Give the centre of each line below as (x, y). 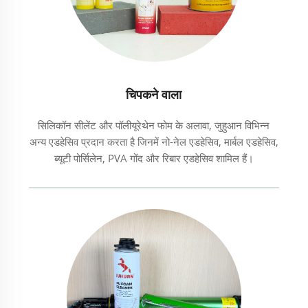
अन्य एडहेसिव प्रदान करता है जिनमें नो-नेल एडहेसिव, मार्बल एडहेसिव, (154, 142)
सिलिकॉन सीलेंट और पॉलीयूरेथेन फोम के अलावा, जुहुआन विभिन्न (154, 125)
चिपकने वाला (154, 95)
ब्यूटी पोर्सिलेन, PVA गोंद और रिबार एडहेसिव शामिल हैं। (154, 158)
